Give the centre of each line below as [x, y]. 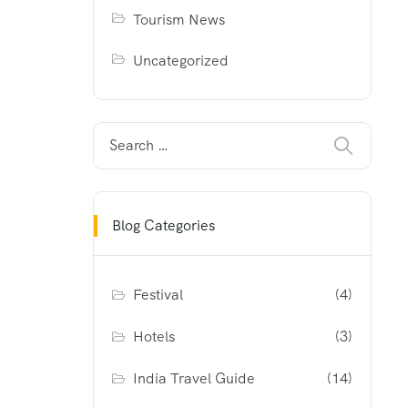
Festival [158, 295]
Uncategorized [181, 61]
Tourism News [179, 20]
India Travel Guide [194, 378]
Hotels [154, 337]
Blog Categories [163, 225]
